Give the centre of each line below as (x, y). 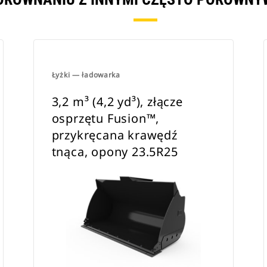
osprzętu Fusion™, (105, 118)
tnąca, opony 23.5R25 (115, 152)
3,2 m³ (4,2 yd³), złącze (117, 102)
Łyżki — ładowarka (86, 75)
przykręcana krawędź (114, 135)
